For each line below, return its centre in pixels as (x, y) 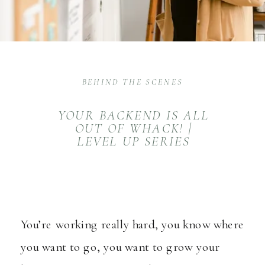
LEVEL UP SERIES (133, 142)
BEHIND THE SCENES (132, 82)
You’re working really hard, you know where (132, 224)
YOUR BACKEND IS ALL (133, 115)
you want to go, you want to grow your (120, 247)
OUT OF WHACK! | (133, 128)
